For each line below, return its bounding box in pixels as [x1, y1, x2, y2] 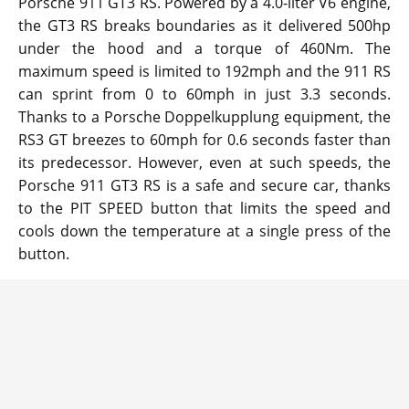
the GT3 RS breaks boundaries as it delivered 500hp [18, 15, 391, 36]
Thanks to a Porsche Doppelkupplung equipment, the [18, 106, 391, 127]
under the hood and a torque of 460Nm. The [18, 37, 391, 58]
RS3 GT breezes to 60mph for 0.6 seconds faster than [18, 129, 391, 150]
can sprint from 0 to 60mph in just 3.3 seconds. [18, 83, 391, 104]
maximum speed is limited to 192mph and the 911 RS [18, 60, 391, 81]
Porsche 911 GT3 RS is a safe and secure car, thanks [18, 174, 391, 195]
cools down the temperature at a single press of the [18, 220, 391, 241]
